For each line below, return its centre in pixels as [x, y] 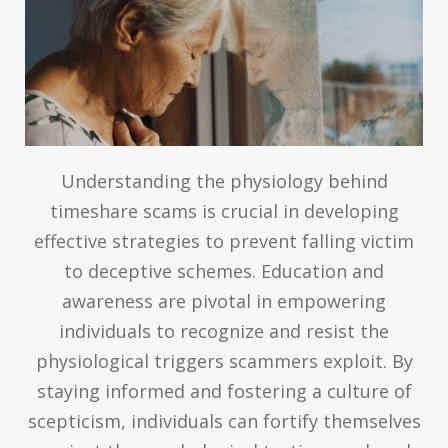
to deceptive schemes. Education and [224, 270]
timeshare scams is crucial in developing [224, 210]
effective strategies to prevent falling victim [224, 240]
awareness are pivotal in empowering [224, 300]
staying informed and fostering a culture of [224, 390]
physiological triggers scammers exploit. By [224, 360]
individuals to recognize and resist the [224, 330]
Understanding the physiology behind [224, 180]
